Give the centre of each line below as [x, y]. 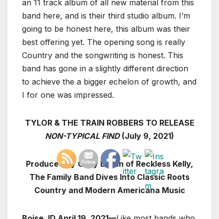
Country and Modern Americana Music [109, 190]
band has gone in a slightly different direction [105, 68]
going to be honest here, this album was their [106, 29]
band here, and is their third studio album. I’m [106, 15]
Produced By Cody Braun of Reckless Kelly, [109, 164]
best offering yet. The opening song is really [104, 42]
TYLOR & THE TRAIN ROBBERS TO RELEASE [109, 122]
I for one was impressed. [68, 95]
